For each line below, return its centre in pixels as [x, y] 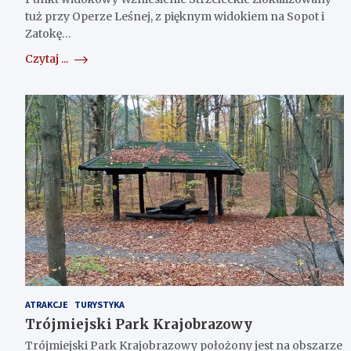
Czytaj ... [48, 59]
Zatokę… [48, 34]
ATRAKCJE [47, 305]
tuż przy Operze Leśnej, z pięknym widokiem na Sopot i [175, 17]
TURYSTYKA [100, 305]
